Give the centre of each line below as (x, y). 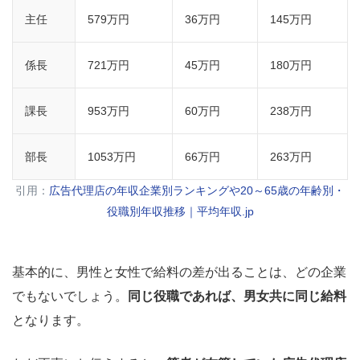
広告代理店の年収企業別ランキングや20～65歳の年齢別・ (197, 191)
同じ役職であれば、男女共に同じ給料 (237, 297)
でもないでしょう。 (70, 297)
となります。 (51, 321)
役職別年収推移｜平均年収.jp (180, 212)
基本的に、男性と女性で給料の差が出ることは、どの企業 (179, 272)
